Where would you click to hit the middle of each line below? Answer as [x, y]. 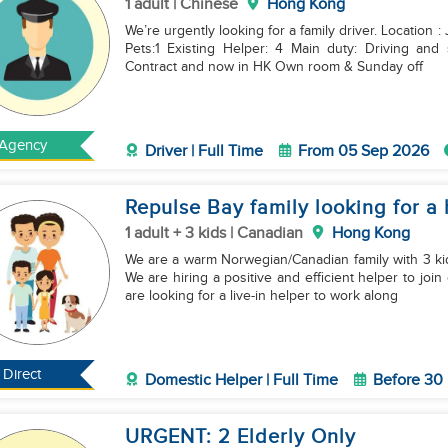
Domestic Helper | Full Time [241, 380]
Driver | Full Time [203, 151]
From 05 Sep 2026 [363, 151]
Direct [22, 374]
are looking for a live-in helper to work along [261, 296]
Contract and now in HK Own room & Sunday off [273, 67]
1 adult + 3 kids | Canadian [213, 233]
